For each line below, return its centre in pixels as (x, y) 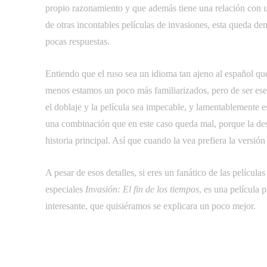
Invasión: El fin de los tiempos (142, 189)
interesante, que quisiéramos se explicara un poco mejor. (150, 206)
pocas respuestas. (77, 41)
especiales (65, 189)
